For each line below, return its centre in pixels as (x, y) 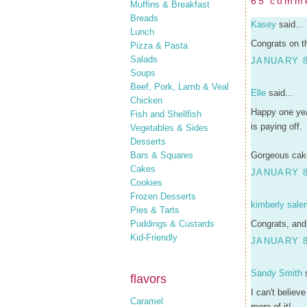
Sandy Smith (277, 273)
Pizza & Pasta (159, 45)
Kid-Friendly (154, 237)
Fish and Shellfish (166, 114)
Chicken (146, 100)
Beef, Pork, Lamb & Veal (180, 86)
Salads (144, 59)
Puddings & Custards (172, 223)
